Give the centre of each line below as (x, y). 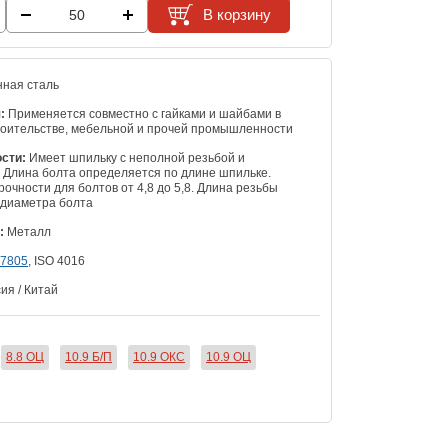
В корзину (236, 15)
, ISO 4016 (56, 261)
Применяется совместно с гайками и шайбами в (143, 114)
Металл (27, 232)
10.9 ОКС (159, 357)
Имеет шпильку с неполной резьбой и (135, 158)
